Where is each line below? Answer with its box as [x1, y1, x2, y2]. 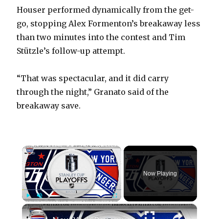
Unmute [39, 204, 60, 209]
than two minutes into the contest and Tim [17, 32, 186, 43]
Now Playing [143, 170, 177, 177]
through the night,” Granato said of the [17, 87, 169, 97]
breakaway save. [17, 101, 81, 111]
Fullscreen [115, 204, 142, 209]
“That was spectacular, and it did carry [17, 73, 169, 84]
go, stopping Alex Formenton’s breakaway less [17, 19, 201, 29]
